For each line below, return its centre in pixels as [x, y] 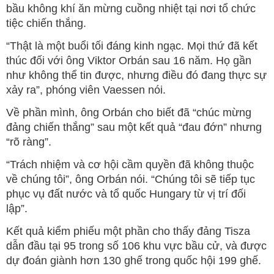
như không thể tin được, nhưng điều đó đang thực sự [136, 76]
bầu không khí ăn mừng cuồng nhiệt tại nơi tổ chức [131, 9]
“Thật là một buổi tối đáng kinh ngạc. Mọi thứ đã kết [132, 46]
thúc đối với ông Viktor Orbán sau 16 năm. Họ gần [129, 61]
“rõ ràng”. [29, 142]
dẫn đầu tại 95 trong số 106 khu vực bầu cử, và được [136, 246]
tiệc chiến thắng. [46, 24]
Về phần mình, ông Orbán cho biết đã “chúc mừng [129, 113]
